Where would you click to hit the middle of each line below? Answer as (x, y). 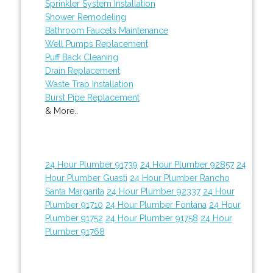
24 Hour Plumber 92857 (187, 164)
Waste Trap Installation (89, 84)
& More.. (61, 111)
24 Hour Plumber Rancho (179, 178)
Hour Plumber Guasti (86, 178)
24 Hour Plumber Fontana (156, 204)
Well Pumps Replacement (96, 44)
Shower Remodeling (85, 17)
